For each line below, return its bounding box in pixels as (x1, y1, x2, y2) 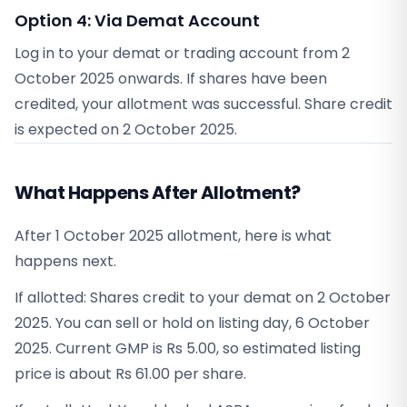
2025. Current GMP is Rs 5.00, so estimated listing (15, 338, 361, 359)
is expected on (15, 119, 123, 140)
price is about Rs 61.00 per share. (15, 363, 246, 384)
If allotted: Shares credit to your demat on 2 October (15, 287, 391, 308)
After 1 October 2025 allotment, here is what (15, 225, 332, 246)
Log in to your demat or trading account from (15, 43, 342, 64)
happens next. (15, 251, 116, 272)
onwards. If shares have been (114, 68, 327, 89)
